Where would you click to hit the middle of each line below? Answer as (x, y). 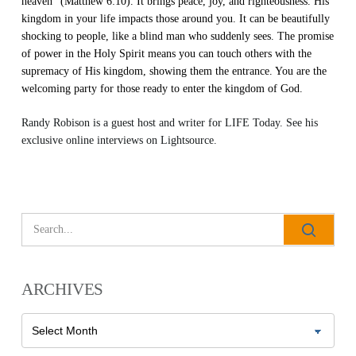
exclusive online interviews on (91, 140)
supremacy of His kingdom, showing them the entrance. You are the (174, 71)
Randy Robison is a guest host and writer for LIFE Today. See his (169, 122)
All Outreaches (155, 325)
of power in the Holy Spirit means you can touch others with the (166, 53)
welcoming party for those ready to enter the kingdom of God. (162, 88)
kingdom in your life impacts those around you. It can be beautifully (175, 18)
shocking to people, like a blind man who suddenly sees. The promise (177, 36)
